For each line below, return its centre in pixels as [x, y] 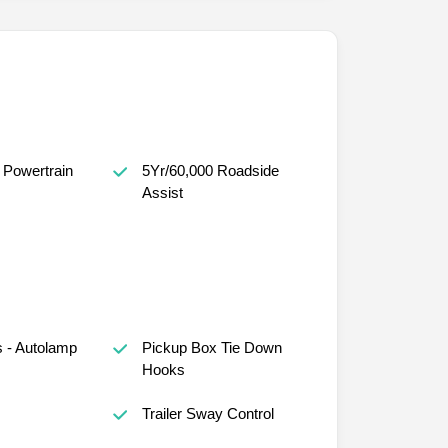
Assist [162, 192]
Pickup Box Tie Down [211, 347]
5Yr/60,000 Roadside [210, 170]
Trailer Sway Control [207, 413]
